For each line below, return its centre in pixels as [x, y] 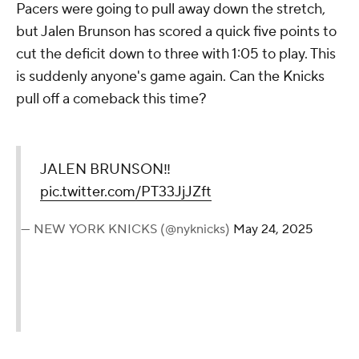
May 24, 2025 [273, 230]
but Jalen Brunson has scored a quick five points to [176, 32]
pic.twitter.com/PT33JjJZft [126, 192]
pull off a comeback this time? [111, 99]
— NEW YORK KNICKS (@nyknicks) [127, 230]
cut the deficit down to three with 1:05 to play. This [176, 54]
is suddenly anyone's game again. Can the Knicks [170, 77]
